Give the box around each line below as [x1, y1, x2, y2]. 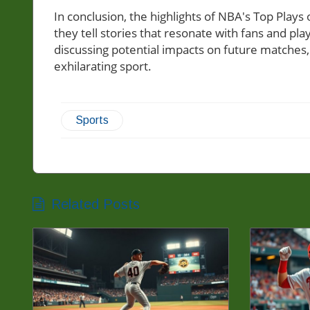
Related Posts [51, 197, 140, 212]
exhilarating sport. [54, 58, 152, 75]
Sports [75, 114, 109, 127]
